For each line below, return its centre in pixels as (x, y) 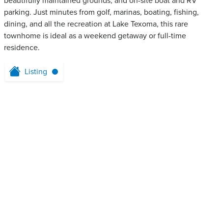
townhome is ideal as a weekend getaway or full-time (95, 36)
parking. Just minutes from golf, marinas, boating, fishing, (101, 12)
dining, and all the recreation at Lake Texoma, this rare (96, 24)
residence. (22, 48)
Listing (36, 72)
